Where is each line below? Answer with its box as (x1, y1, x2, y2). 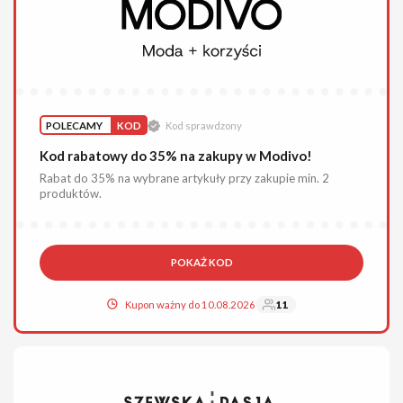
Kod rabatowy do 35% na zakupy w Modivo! (40, 148, 313, 165)
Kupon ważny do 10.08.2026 (125, 299, 256, 310)
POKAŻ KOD (170, 256, 233, 269)
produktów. (40, 186, 103, 201)
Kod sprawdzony (165, 120, 242, 131)
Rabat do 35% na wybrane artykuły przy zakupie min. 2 (40, 171, 330, 186)
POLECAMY (46, 119, 103, 131)
